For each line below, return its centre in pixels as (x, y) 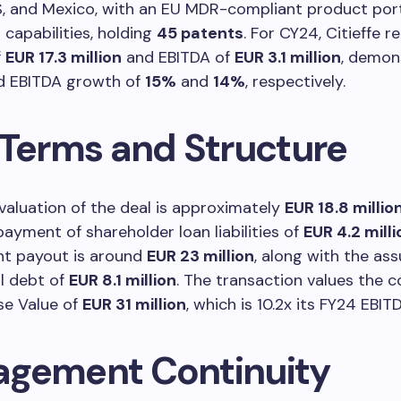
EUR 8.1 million (123, 280)
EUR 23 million (200, 256)
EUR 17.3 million (64, 57)
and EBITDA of (178, 57)
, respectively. (295, 81)
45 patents (200, 33)
